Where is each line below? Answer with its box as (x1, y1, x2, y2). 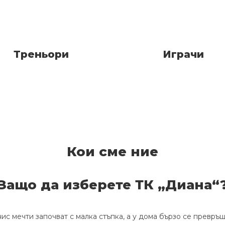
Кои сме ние (67, 143, 158, 160)
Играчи (163, 48, 204, 60)
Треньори (14, 48, 69, 60)
